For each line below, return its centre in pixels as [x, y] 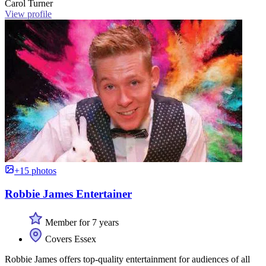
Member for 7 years [81, 223]
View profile [28, 14]
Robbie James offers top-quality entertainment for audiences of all [127, 259]
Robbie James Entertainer [68, 194]
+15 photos [35, 170]
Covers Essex [69, 239]
